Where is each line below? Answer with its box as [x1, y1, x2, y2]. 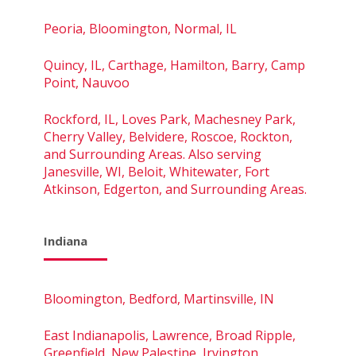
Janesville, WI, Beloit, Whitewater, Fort [44, 162, 269, 180]
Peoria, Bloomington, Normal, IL [44, 19, 237, 37]
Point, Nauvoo [44, 73, 130, 91]
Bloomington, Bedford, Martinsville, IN [44, 289, 274, 308]
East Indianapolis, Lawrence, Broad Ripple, [44, 326, 296, 344]
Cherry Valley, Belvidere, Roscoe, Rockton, [44, 127, 292, 145]
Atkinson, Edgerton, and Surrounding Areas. [44, 180, 307, 198]
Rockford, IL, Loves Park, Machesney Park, [44, 110, 296, 128]
